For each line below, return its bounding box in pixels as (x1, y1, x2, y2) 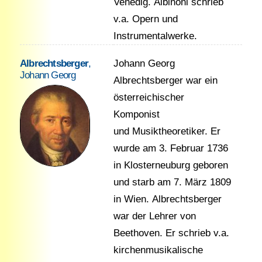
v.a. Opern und (113, 13, 178, 25)
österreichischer (113, 92, 184, 103)
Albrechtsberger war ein (113, 75, 218, 86)
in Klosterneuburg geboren (113, 160, 228, 171)
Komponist (113, 109, 160, 120)
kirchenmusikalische (113, 244, 203, 256)
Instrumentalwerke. (113, 30, 197, 42)
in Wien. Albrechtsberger (113, 194, 222, 205)
